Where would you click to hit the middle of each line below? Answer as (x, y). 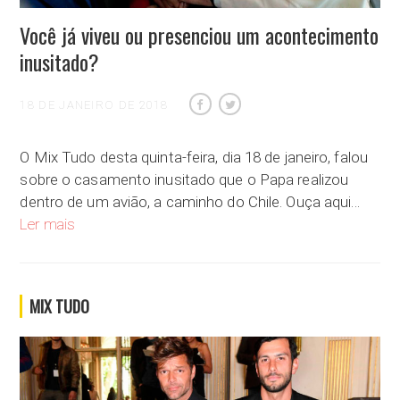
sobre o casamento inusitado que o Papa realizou (184, 179)
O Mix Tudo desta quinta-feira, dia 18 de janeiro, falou (194, 157)
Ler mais (48, 224)
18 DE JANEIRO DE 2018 (94, 104)
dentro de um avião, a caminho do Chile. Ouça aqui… (190, 201)
